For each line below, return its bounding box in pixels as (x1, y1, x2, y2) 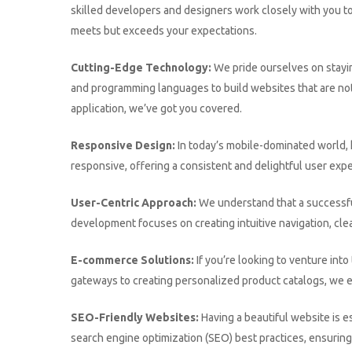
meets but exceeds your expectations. (71, 24, 258, 37)
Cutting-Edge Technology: (71, 61, 212, 74)
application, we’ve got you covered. (71, 102, 243, 115)
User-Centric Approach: (71, 196, 197, 209)
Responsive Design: (71, 139, 176, 152)
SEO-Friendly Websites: (71, 311, 200, 324)
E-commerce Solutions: (71, 254, 195, 266)
